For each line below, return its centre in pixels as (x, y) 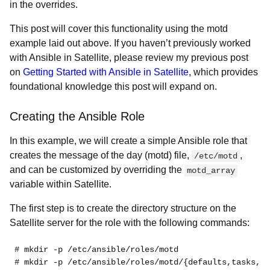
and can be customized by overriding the (97, 170)
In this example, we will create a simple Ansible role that (128, 141)
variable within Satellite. (62, 184)
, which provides (223, 72)
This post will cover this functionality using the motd (119, 29)
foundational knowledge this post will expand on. (115, 86)
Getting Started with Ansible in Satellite (106, 72)
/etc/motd (216, 156)
